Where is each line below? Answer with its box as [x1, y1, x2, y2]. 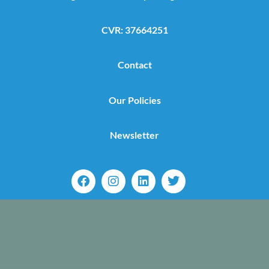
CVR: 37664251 [101, 24, 168, 36]
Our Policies [108, 94, 161, 106]
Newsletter [110, 129, 159, 141]
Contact [117, 59, 152, 71]
